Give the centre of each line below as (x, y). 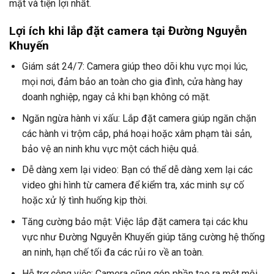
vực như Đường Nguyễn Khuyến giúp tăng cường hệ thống (143, 237)
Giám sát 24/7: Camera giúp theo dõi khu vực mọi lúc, (135, 67)
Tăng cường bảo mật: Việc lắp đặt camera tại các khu (135, 221)
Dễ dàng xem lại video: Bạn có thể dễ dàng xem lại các (137, 170)
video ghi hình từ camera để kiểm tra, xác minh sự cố (133, 185)
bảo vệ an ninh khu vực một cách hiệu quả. (110, 149)
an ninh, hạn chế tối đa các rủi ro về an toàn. (113, 252)
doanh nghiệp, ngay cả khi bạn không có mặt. (116, 97)
